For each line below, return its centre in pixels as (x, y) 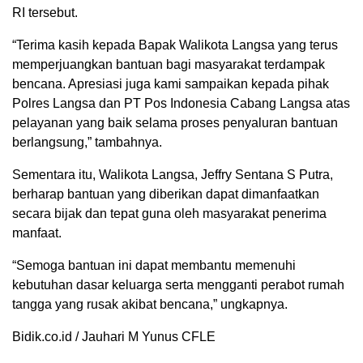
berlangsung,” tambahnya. (87, 143)
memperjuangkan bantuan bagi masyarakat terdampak (169, 65)
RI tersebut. (45, 13)
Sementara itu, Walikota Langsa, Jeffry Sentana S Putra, (173, 175)
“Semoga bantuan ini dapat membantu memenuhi (154, 266)
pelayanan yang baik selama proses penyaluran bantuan (175, 123)
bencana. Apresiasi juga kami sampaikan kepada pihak (171, 84)
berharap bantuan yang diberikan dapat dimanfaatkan (166, 194)
